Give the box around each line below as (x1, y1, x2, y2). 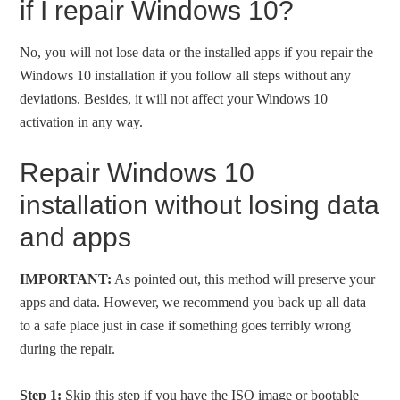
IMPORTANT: (20, 271, 112, 287)
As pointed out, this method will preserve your (112, 271, 376, 287)
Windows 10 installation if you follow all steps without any (20, 68, 352, 84)
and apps (20, 222, 132, 253)
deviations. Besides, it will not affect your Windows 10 (20, 91, 329, 107)
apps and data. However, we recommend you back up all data (20, 295, 367, 311)
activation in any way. (20, 114, 144, 130)
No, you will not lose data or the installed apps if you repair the (20, 45, 374, 61)
